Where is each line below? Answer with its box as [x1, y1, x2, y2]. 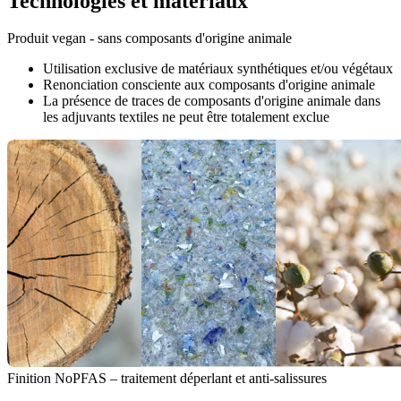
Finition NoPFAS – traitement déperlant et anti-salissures [7, 371, 327, 387]
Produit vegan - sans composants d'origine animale [7, 30, 292, 47]
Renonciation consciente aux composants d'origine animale [43, 77, 375, 93]
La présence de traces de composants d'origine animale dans [43, 93, 380, 109]
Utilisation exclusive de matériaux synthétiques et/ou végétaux [43, 61, 393, 77]
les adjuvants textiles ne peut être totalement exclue [43, 109, 329, 125]
